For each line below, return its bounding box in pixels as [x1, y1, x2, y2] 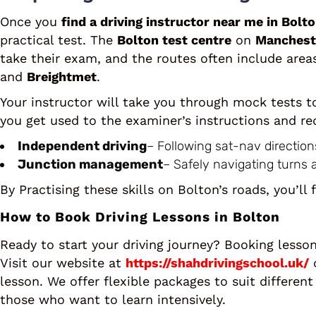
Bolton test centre [117, 32, 231, 47]
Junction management [18, 157, 163, 172]
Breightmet [27, 69, 97, 84]
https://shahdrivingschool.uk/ [126, 255, 309, 270]
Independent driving [18, 138, 147, 154]
